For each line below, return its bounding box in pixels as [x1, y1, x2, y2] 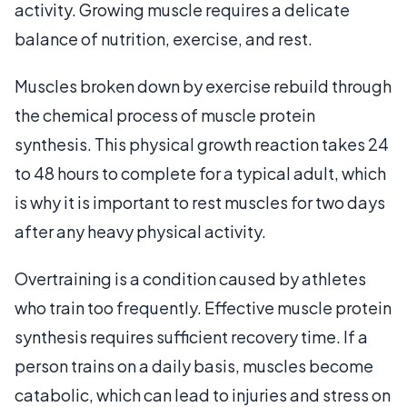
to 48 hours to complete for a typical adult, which [15, 162, 386, 184]
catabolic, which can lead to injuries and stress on [15, 383, 391, 405]
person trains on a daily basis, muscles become [15, 354, 373, 376]
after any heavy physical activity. [15, 220, 266, 242]
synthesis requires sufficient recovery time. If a [15, 325, 368, 347]
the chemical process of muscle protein [15, 104, 315, 125]
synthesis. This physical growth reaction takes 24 [15, 133, 389, 154]
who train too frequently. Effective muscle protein [15, 296, 392, 318]
